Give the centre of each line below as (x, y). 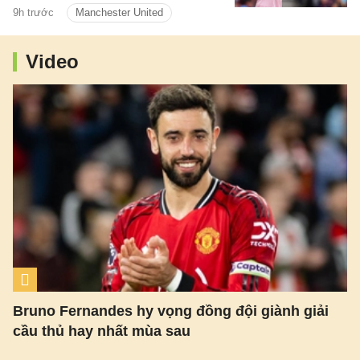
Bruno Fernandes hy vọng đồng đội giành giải (171, 311)
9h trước (33, 13)
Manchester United (119, 13)
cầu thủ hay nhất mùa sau (102, 331)
